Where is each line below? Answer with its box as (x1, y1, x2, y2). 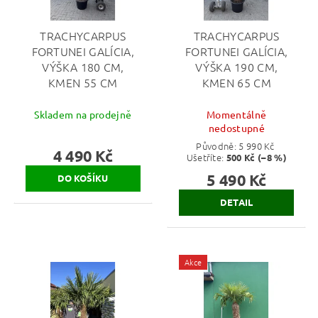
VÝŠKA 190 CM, (195, 59, 278, 75)
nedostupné (208, 121, 265, 134)
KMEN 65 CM (202, 75, 271, 91)
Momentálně (207, 107, 267, 121)
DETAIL (219, 196, 253, 209)
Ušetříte (186, 150, 222, 164)
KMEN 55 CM (48, 75, 118, 91)
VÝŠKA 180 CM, (41, 59, 124, 75)
